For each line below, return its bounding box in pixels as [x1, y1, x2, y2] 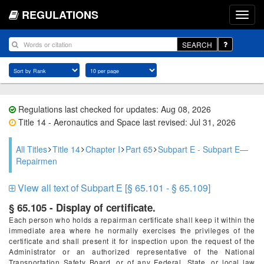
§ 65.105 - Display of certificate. [9, 200, 156, 214]
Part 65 [126, 143, 153, 155]
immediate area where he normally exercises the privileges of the [9, 225, 255, 235]
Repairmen [16, 155, 57, 167]
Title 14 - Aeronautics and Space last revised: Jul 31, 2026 [16, 116, 236, 128]
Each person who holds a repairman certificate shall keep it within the [9, 214, 255, 225]
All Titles [16, 143, 47, 155]
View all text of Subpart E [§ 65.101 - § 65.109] [15, 181, 210, 194]
